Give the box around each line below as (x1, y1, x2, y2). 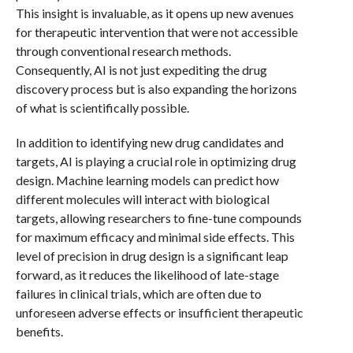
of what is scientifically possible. (15, 100, 189, 115)
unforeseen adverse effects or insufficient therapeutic (15, 305, 303, 320)
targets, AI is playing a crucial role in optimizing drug (15, 154, 296, 169)
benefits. (15, 324, 63, 339)
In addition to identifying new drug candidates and (15, 135, 284, 150)
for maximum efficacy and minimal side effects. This (15, 229, 295, 244)
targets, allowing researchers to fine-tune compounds (15, 210, 302, 225)
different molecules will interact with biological (15, 191, 269, 206)
